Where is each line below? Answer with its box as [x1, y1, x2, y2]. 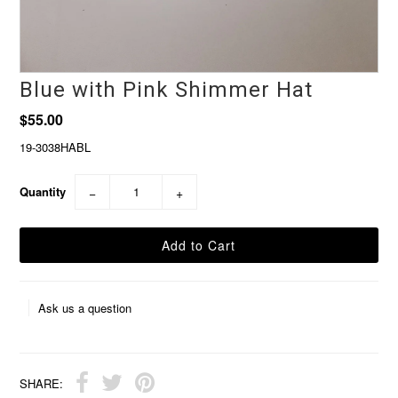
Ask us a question [38, 299, 132, 317]
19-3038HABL [20, 139, 92, 156]
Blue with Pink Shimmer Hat [20, 77, 314, 103]
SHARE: [20, 374, 64, 392]
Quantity [20, 183, 67, 201]
